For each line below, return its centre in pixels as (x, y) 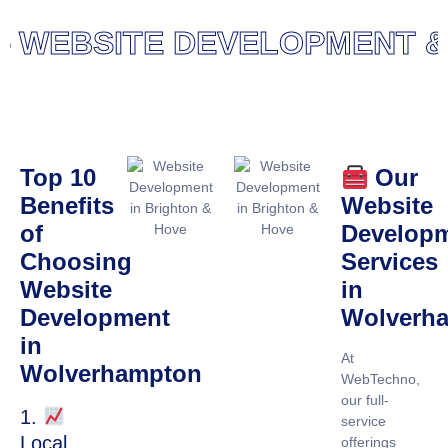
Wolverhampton (111, 374)
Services (389, 262)
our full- (365, 400)
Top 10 (58, 178)
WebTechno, (380, 379)
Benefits (67, 206)
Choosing (76, 262)
